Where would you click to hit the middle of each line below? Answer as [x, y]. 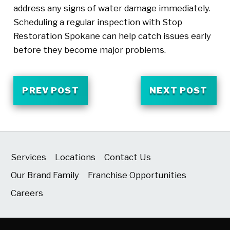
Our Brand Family [45, 175]
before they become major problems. [89, 50]
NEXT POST [179, 91]
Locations [75, 157]
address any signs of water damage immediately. [112, 8]
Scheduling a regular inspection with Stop [98, 22]
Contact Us [127, 157]
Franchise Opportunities [137, 175]
